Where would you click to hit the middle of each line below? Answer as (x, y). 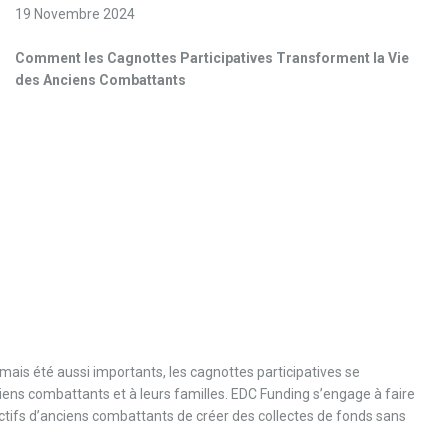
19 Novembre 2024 (75, 14)
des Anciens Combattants (101, 80)
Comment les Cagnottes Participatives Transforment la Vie (212, 58)
